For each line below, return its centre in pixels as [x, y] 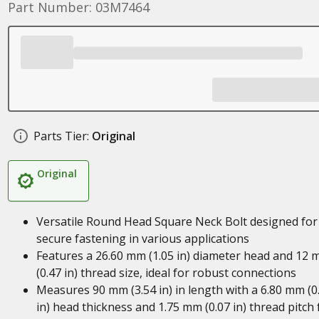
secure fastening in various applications [142, 239]
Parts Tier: [61, 136]
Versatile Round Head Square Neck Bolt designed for [177, 221]
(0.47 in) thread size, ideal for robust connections [166, 273]
